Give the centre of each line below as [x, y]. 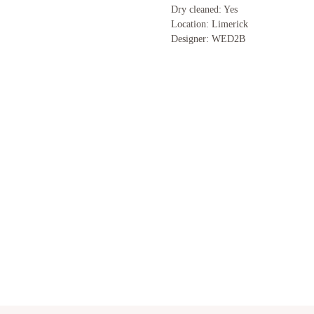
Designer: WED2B [208, 39]
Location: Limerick [210, 24]
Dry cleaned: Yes [204, 9]
